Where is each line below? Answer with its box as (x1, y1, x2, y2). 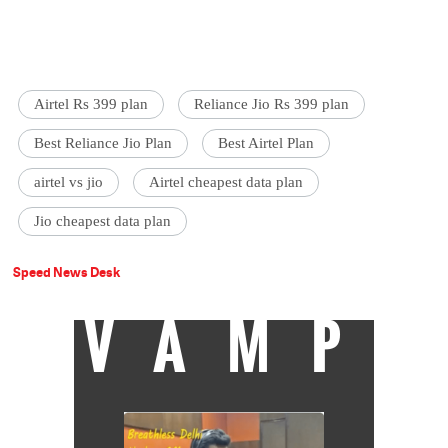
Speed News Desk (13, 263, 121, 282)
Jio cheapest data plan (34, 213, 172, 230)
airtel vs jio (34, 174, 104, 191)
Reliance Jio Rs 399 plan (194, 96, 350, 113)
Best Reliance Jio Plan (34, 135, 173, 152)
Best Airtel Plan (218, 135, 315, 152)
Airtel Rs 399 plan (34, 96, 149, 113)
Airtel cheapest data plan (149, 174, 304, 191)
